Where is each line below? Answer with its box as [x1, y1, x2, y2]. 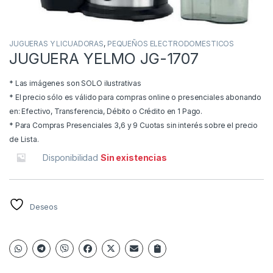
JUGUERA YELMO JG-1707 [9, 49, 199, 68]
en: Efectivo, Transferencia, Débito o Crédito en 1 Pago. [9, 107, 203, 116]
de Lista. [9, 135, 39, 144]
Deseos [29, 202, 58, 212]
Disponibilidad [43, 152, 101, 163]
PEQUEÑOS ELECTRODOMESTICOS [107, 39, 235, 49]
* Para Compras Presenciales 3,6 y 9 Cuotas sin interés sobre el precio [9, 121, 258, 130]
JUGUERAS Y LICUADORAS [9, 39, 104, 49]
